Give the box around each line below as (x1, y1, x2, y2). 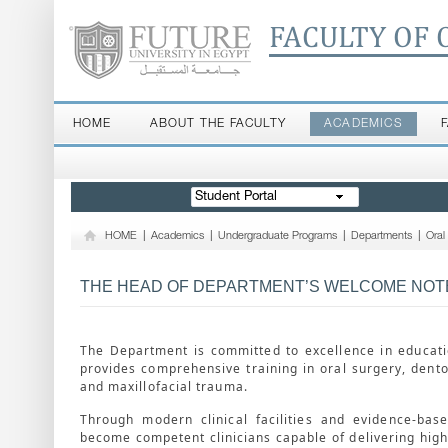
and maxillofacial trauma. (79, 378, 248, 395)
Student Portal (194, 191, 277, 204)
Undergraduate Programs (217, 231, 337, 242)
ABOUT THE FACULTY (149, 118, 286, 130)
